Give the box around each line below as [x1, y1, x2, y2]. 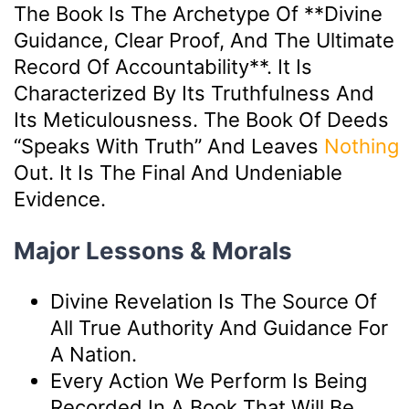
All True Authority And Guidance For [50, 315, 388, 340]
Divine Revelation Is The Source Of [50, 288, 377, 313]
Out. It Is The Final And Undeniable [14, 160, 342, 184]
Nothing [324, 133, 399, 158]
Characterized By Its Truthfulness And [14, 80, 374, 105]
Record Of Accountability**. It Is [14, 54, 312, 79]
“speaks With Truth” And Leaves [14, 133, 324, 158]
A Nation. [50, 341, 137, 366]
